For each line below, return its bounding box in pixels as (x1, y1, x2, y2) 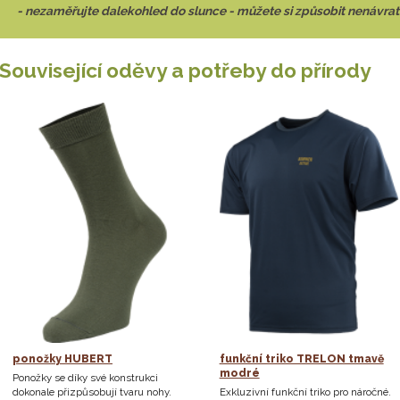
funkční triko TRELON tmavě (219, 352, 384, 365)
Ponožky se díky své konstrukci (12, 371, 158, 384)
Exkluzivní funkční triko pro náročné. (219, 385, 391, 398)
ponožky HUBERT (12, 352, 112, 365)
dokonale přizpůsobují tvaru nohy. (12, 385, 171, 398)
